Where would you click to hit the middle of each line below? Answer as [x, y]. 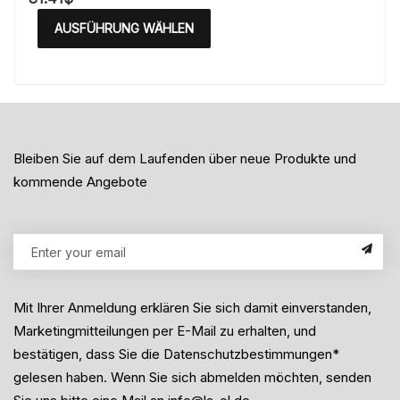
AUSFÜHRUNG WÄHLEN [124, 28]
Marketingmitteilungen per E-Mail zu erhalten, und [165, 331]
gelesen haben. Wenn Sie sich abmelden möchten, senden [192, 377]
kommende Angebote [80, 182]
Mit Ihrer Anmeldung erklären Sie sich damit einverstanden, [192, 308]
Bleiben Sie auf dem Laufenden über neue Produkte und [185, 158]
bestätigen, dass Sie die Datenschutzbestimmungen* [176, 354]
